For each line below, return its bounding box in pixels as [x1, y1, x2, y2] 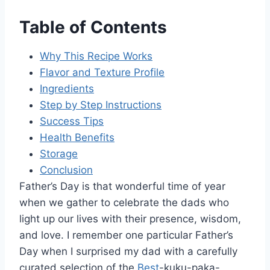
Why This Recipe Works [40, 49, 152, 62]
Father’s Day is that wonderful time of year [19, 180, 225, 192]
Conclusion [40, 163, 93, 176]
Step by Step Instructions [40, 98, 162, 111]
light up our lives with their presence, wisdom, [19, 212, 241, 225]
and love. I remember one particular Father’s [19, 228, 233, 241]
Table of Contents [19, 16, 167, 37]
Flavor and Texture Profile [40, 66, 165, 78]
